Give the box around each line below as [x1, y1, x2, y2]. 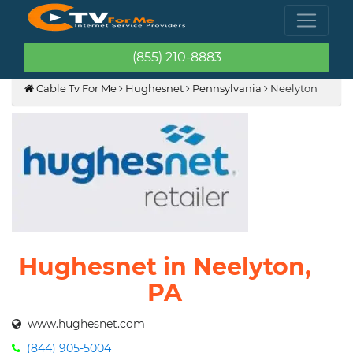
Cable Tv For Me [34, 82, 117, 95]
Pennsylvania [192, 82, 262, 95]
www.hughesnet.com [21, 317, 145, 331]
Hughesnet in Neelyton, [18, 252, 311, 281]
